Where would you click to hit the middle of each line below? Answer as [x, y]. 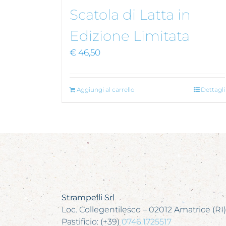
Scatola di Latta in [130, 14]
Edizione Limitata [130, 36]
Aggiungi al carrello [105, 89]
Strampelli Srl [88, 197]
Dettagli [213, 89]
